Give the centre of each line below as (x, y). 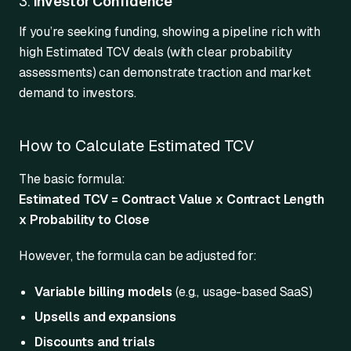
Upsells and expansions (106, 317)
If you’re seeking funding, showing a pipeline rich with (170, 31)
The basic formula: (72, 179)
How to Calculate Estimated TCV (137, 145)
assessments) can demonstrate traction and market (165, 72)
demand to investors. (78, 92)
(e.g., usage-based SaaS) (242, 291)
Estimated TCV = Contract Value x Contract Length (172, 199)
